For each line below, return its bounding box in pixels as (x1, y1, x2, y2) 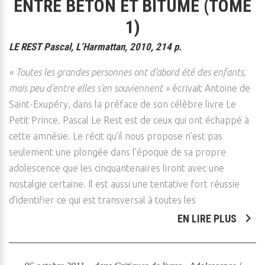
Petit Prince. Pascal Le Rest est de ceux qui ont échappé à (9, 115, 249, 125)
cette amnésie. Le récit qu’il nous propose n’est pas (9, 131, 222, 141)
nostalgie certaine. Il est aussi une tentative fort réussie (9, 179, 240, 189)
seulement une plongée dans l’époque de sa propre (9, 147, 226, 157)
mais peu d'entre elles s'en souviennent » (9, 83, 170, 93)
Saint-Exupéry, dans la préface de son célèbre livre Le (9, 99, 236, 109)
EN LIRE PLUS (177, 212, 239, 225)
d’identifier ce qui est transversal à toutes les (9, 195, 196, 205)
